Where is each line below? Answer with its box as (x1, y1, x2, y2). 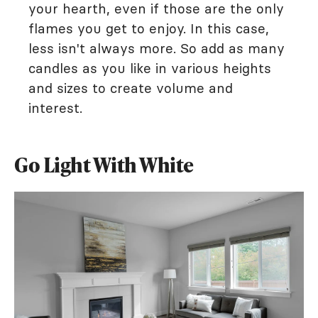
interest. (28, 99, 87, 117)
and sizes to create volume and (28, 79, 233, 97)
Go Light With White (14, 151, 194, 179)
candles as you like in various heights (28, 60, 271, 77)
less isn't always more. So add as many (28, 40, 285, 57)
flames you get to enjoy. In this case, (28, 20, 269, 38)
